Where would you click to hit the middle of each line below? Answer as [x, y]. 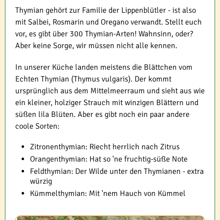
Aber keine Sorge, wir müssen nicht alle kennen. [96, 46]
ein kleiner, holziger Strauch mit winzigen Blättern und [107, 103]
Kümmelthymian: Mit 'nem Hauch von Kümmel [108, 193]
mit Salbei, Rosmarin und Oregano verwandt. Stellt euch [109, 22]
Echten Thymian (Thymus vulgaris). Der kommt [93, 79]
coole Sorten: [37, 126]
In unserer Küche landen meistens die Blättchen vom [104, 67]
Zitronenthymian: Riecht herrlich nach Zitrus [105, 147]
